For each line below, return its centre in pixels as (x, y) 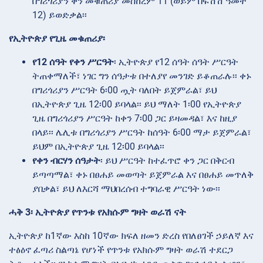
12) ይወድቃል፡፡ (60, 15)
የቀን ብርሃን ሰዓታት (66, 160)
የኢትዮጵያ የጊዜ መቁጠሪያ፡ (57, 38)
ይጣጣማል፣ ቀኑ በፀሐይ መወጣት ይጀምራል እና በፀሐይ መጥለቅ (143, 174)
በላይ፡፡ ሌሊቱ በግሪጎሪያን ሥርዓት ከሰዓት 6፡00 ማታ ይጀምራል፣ (142, 132)
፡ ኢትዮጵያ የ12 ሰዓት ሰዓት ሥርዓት (176, 62)
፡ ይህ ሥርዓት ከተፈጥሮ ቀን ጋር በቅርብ (167, 160)
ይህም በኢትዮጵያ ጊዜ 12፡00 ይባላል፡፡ (98, 146)
